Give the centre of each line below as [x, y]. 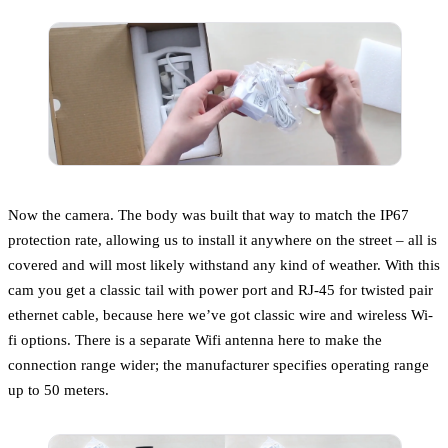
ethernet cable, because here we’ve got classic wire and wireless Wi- [220, 315]
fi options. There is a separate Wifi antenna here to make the [195, 340]
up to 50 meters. [58, 390]
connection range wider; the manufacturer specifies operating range [218, 365]
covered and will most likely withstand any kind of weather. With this [224, 265]
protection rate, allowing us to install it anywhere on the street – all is [222, 240]
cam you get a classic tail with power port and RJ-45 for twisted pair [220, 290]
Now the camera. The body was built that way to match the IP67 [208, 215]
